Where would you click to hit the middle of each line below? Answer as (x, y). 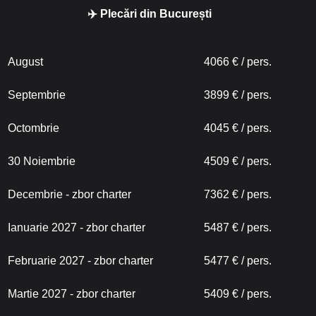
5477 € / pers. (238, 261)
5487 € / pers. (238, 227)
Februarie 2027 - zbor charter (80, 261)
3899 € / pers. (238, 95)
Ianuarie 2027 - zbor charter (77, 227)
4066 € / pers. (238, 62)
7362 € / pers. (238, 194)
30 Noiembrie (42, 161)
